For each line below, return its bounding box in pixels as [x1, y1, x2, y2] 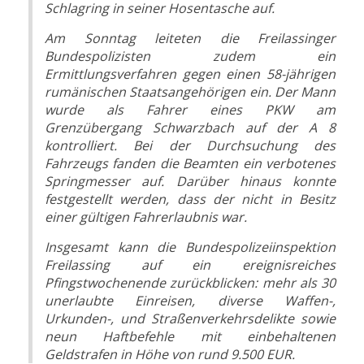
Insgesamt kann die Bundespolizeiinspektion [45, 238, 336, 257]
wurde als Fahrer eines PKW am [45, 101, 336, 119]
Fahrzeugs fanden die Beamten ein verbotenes [45, 154, 336, 173]
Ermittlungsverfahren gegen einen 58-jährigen [45, 65, 336, 84]
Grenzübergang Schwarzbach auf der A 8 [45, 119, 336, 137]
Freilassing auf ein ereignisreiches [45, 256, 336, 275]
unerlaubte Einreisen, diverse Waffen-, [45, 292, 336, 310]
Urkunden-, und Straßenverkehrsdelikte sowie [45, 310, 336, 328]
